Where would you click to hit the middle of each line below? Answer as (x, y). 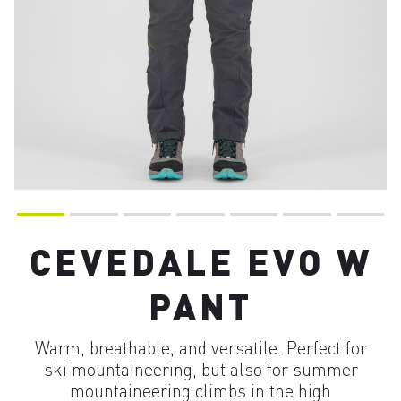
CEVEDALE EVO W (200, 261)
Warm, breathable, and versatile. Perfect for (200, 348)
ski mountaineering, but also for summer (200, 369)
